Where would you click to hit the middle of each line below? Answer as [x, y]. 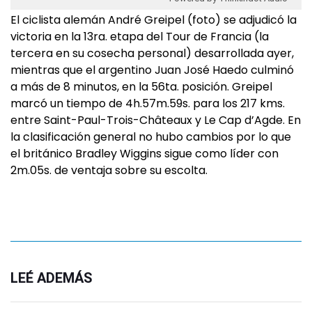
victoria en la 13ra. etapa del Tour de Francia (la [140, 37]
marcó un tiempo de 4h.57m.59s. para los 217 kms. [148, 103]
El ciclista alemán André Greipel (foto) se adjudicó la [154, 20]
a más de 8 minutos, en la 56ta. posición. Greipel [141, 87]
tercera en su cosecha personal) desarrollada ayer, [152, 53]
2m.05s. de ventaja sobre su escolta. [109, 170]
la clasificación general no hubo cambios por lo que [151, 137]
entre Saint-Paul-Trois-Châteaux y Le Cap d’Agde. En [156, 120]
